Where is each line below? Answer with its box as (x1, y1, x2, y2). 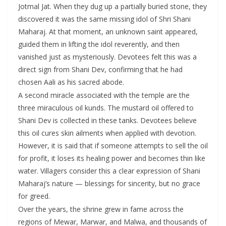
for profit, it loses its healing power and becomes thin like (18, 153, 205, 163)
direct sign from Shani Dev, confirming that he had (18, 64, 183, 74)
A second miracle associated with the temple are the (18, 90, 190, 100)
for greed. (18, 191, 50, 201)
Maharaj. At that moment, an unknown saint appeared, (18, 26, 198, 36)
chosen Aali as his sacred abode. (18, 77, 124, 87)
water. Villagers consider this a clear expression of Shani (18, 165, 200, 176)
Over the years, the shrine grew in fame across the (18, 204, 184, 214)
